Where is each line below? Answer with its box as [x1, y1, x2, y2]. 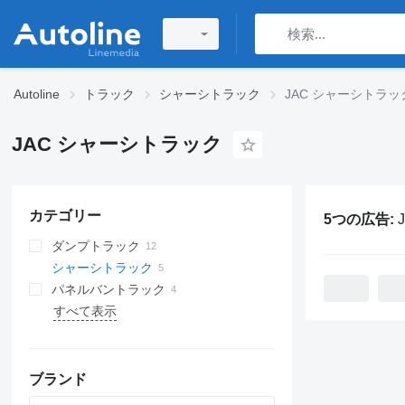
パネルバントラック [51, 282, 165, 297]
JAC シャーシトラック [11, 133, 222, 155]
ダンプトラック [51, 239, 140, 253]
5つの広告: [323, 211, 398, 227]
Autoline [14, 87, 60, 101]
